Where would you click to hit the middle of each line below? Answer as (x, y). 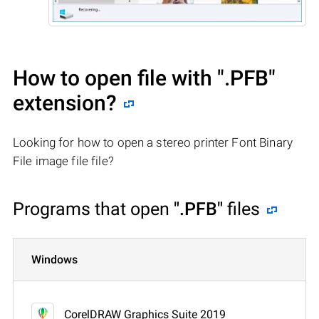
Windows (54, 259)
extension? (65, 103)
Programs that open (93, 209)
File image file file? (63, 161)
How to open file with (115, 78)
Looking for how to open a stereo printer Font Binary (153, 142)
